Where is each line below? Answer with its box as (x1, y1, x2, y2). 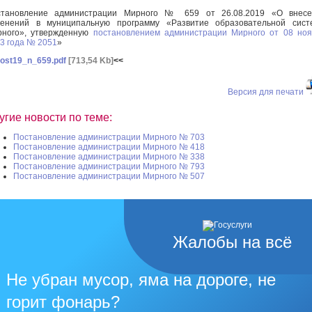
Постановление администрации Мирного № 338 (13, 152, 205, 162)
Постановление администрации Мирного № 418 (13, 142, 205, 153)
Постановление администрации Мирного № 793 (13, 162, 205, 172)
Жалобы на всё (173, 233, 292, 252)
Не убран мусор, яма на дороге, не (6, 270, 276, 290)
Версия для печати (228, 86, 304, 97)
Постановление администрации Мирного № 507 (13, 171, 205, 182)
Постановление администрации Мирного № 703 (13, 132, 205, 143)
